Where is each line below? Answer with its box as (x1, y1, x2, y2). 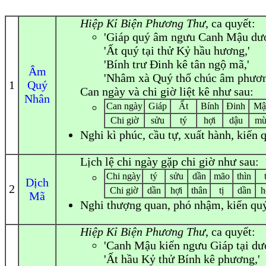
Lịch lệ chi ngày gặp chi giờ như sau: (80, 155, 259, 168)
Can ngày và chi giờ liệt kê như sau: (80, 85, 254, 98)
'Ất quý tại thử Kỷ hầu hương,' (104, 44, 250, 57)
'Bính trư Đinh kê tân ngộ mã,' (104, 58, 249, 71)
